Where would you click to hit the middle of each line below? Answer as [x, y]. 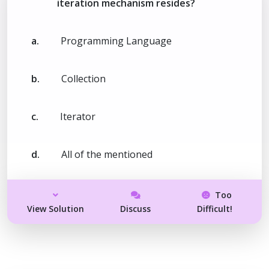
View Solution [56, 208]
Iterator [78, 116]
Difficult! [214, 208]
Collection [83, 78]
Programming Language [116, 41]
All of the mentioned [107, 154]
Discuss [136, 208]
